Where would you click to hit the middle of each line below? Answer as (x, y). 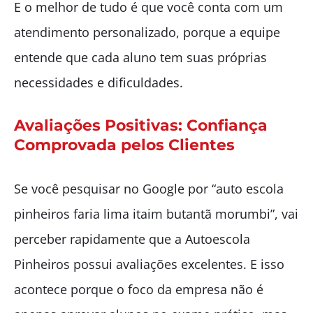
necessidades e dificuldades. (99, 82)
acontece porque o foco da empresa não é (139, 289)
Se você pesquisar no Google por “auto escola (149, 188)
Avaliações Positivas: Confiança (141, 125)
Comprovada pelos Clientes (124, 145)
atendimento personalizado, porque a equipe (147, 32)
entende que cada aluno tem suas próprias (140, 57)
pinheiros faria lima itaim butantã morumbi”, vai (156, 213)
